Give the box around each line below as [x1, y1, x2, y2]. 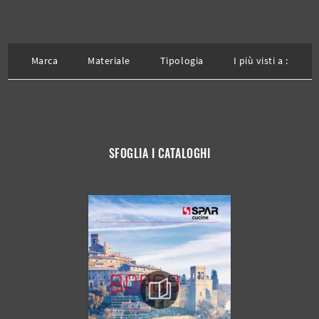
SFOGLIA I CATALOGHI [108, 145, 211, 162]
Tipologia [159, 54, 204, 68]
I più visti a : [233, 54, 288, 68]
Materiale [88, 54, 130, 68]
